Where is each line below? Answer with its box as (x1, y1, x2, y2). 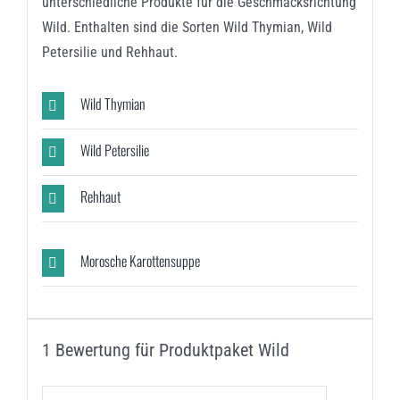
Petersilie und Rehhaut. (41, 43, 178, 61)
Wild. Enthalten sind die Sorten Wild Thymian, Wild (41, 18, 332, 36)
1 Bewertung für (41, 338, 159, 361)
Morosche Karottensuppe (79, 249, 200, 271)
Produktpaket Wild (158, 338, 289, 361)
